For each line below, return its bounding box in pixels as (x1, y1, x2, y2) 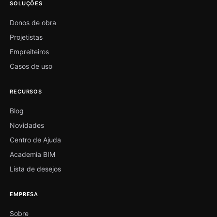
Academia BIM (10, 150, 55, 158)
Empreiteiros (10, 47, 49, 56)
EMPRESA (10, 190, 39, 198)
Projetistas (10, 32, 43, 41)
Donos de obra (10, 18, 56, 27)
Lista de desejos (10, 164, 61, 173)
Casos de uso (10, 62, 52, 70)
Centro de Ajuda (10, 135, 61, 144)
